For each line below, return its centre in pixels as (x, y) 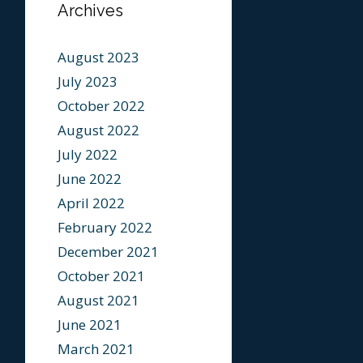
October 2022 (101, 106)
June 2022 (90, 179)
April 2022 (91, 203)
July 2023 (88, 81)
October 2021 (101, 276)
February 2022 (105, 227)
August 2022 (98, 130)
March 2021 (96, 349)
